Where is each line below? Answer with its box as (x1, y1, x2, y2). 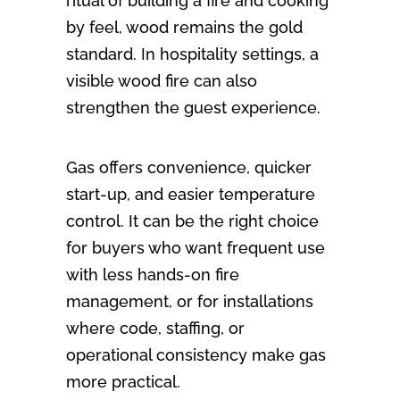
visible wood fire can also (66, 71, 257, 91)
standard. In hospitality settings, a (66, 45, 319, 64)
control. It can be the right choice (66, 212, 319, 231)
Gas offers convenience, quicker (66, 158, 312, 178)
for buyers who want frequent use (66, 238, 325, 258)
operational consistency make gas (66, 346, 326, 365)
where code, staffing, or (66, 319, 245, 338)
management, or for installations (66, 292, 313, 312)
